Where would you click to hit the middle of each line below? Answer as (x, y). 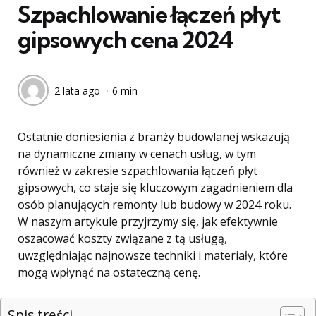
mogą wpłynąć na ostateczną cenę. (109, 272)
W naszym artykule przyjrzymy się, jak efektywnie (148, 221)
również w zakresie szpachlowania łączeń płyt (138, 171)
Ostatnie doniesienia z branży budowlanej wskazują (154, 137)
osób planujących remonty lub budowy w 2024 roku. (154, 205)
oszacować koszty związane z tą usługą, (122, 238)
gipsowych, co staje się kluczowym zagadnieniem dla (155, 188)
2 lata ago (77, 90)
